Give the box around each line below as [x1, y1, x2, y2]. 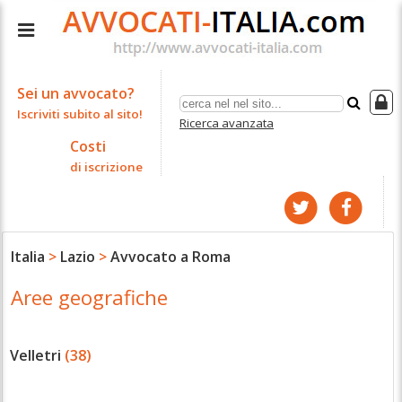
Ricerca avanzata [179, 115, 274, 131]
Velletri [10, 345, 62, 366]
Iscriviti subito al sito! [17, 106, 143, 122]
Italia [10, 247, 45, 267]
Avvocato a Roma [109, 247, 231, 267]
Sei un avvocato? [17, 83, 135, 103]
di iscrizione [70, 159, 143, 175]
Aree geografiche [10, 283, 168, 311]
